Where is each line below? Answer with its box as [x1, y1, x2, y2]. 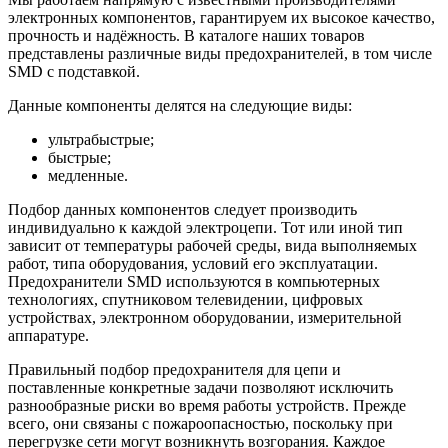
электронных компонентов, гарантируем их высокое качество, [8, 8, 435, 26]
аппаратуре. [8, 326, 89, 344]
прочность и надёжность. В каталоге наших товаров [8, 26, 365, 44]
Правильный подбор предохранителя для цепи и [8, 360, 341, 378]
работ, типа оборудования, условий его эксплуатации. [8, 254, 378, 272]
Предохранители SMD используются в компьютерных [8, 272, 380, 290]
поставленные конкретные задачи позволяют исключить [8, 378, 393, 396]
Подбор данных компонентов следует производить [8, 200, 357, 218]
